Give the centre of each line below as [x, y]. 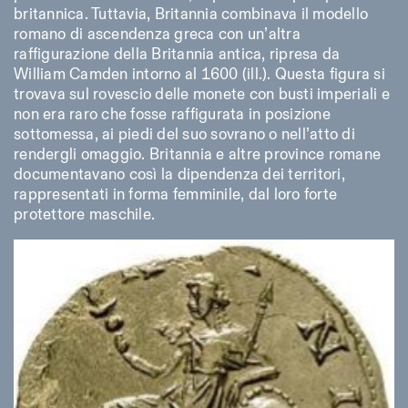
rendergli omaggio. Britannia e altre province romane [197, 155]
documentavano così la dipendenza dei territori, [179, 175]
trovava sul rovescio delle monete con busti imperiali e [202, 95]
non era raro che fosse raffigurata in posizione [172, 115]
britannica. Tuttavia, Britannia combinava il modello [191, 15]
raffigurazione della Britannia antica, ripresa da [177, 55]
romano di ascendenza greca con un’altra [157, 35]
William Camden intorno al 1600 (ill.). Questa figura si [199, 75]
